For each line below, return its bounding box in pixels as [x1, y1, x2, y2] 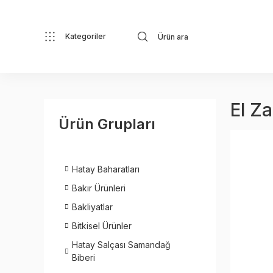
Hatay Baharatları [72, 164, 140, 174]
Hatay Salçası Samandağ [72, 239, 171, 250]
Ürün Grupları [58, 115, 155, 133]
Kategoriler [65, 32, 106, 41]
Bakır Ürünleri [72, 183, 126, 193]
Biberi [72, 252, 95, 263]
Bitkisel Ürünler [72, 221, 132, 231]
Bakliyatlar [72, 202, 113, 212]
